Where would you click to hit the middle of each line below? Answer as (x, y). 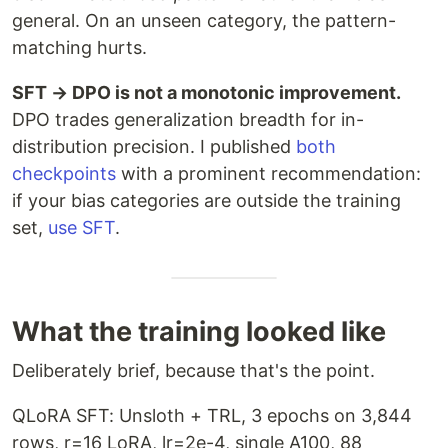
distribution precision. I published (154, 147)
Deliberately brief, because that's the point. (193, 371)
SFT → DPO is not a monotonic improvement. (206, 93)
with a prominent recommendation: (268, 174)
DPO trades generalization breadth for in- (188, 120)
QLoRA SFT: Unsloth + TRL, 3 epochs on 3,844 (212, 416)
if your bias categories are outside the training (206, 201)
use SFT (81, 228)
